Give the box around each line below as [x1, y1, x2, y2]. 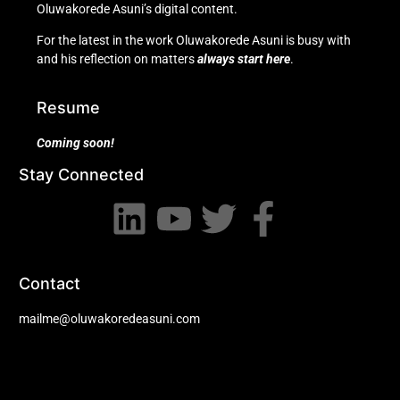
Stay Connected [19, 164, 144, 184]
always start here [197, 52, 290, 67]
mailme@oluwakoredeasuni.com [19, 311, 200, 326]
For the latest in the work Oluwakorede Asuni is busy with [37, 33, 351, 48]
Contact [19, 273, 80, 293]
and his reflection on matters [37, 52, 197, 67]
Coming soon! [37, 135, 114, 150]
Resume [37, 97, 100, 117]
